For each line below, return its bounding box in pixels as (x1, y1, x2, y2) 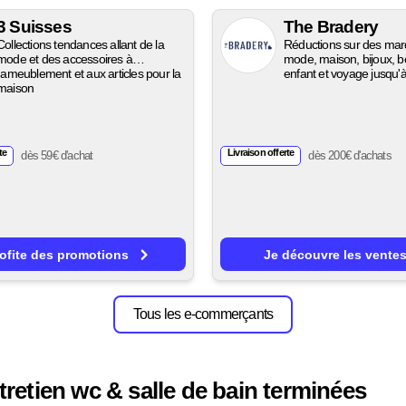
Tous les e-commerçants (132, 306, 274, 323)
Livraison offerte (227, 147, 295, 159)
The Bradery (284, 17, 379, 37)
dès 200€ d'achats (308, 148, 391, 162)
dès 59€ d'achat (21, 148, 93, 162)
